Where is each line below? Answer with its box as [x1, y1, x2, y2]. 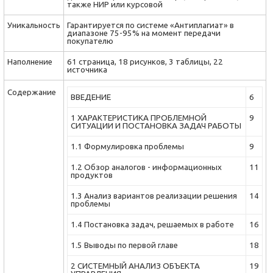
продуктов [71, 171, 113, 180]
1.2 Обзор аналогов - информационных [71, 163, 222, 172]
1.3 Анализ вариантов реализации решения [71, 191, 237, 200]
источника [67, 65, 107, 74]
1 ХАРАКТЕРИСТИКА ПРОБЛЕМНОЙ [71, 113, 207, 122]
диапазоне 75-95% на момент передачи [67, 29, 221, 38]
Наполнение [7, 57, 52, 66]
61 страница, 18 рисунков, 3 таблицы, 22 [67, 57, 223, 66]
